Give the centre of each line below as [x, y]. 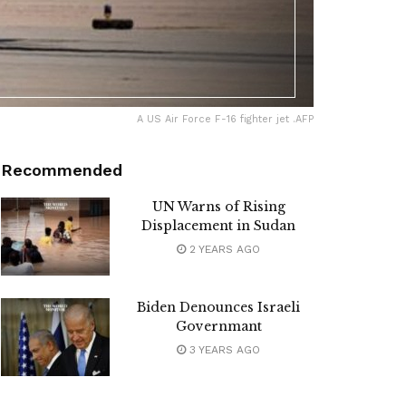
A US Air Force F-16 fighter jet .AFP [225, 120]
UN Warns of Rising [218, 207]
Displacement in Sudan [218, 226]
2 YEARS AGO [223, 250]
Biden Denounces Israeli [218, 308]
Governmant [218, 327]
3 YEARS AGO [223, 350]
